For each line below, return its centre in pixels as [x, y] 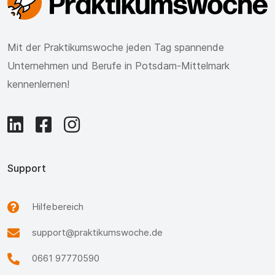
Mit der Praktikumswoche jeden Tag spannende [116, 47]
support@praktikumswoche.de [97, 232]
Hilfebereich [58, 206]
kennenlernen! [38, 84]
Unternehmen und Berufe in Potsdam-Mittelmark [118, 65]
